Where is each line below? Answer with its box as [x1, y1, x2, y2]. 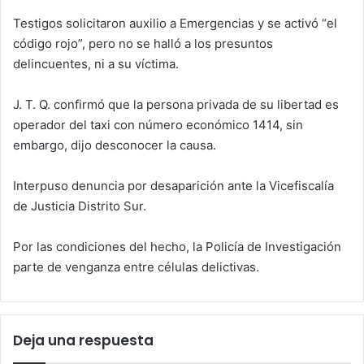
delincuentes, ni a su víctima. [13, 55, 179, 71]
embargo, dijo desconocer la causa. [13, 136, 216, 153]
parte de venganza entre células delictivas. [13, 258, 259, 275]
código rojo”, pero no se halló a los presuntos [13, 35, 273, 51]
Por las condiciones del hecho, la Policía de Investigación [13, 238, 341, 254]
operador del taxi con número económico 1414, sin [13, 116, 303, 132]
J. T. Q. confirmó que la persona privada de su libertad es [13, 96, 339, 112]
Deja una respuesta [13, 330, 154, 350]
